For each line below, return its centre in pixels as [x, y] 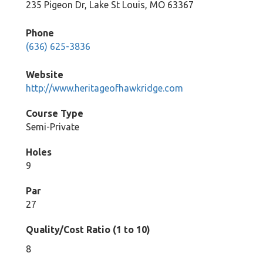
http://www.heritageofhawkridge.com [104, 88]
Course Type [55, 113]
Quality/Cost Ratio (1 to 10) [88, 230]
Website [45, 75]
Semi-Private [53, 127]
